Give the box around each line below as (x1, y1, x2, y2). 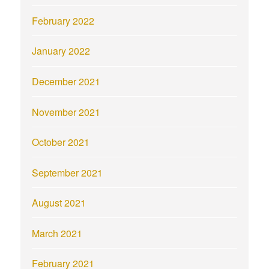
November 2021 (32, 104, 101, 119)
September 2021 (32, 165, 103, 180)
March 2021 (32, 226, 83, 240)
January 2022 (32, 44, 91, 58)
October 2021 (32, 135, 90, 150)
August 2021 (32, 196, 86, 210)
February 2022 (32, 13, 95, 28)
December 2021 (32, 74, 101, 88)
